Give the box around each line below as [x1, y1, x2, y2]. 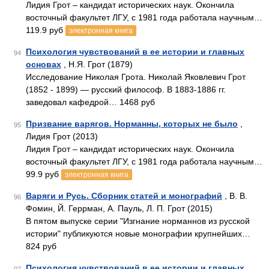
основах [26, 59, 61, 69]
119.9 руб [26, 25, 65, 35]
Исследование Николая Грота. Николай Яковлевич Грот [26, 72, 246, 82]
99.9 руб [26, 169, 61, 179]
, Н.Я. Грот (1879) [61, 59, 133, 69]
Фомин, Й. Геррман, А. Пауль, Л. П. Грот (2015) [26, 204, 213, 213]
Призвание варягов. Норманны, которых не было [26, 119, 238, 128]
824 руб [26, 241, 56, 251]
